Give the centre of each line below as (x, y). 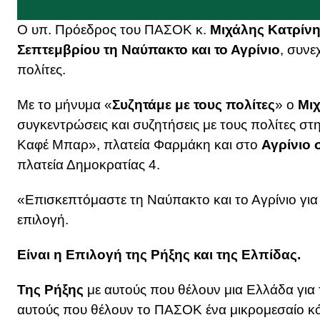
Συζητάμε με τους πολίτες (194, 105)
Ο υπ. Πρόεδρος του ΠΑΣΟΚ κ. (114, 30)
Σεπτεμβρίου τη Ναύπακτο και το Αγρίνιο (149, 50)
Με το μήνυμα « (65, 105)
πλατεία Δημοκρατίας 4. (89, 165)
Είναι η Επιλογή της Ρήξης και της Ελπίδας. (159, 254)
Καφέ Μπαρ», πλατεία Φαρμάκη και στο (139, 145)
